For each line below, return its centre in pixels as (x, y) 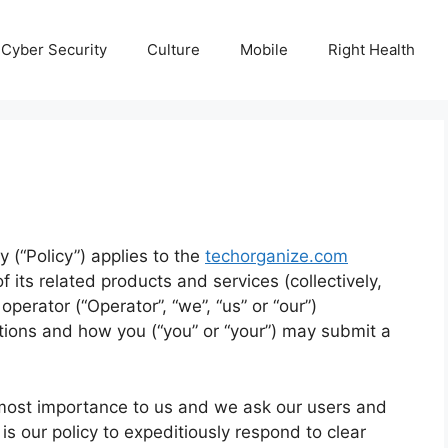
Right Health (371, 49)
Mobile (264, 49)
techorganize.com (276, 256)
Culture (173, 49)
